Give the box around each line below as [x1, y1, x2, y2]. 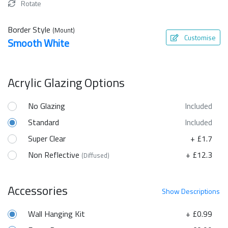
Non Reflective [28, 149, 81, 161]
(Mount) [52, 25, 75, 36]
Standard [28, 116, 59, 129]
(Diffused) [81, 150, 109, 161]
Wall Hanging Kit [28, 208, 85, 220]
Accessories [8, 181, 68, 200]
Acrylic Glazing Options [8, 73, 125, 92]
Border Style [8, 23, 52, 36]
